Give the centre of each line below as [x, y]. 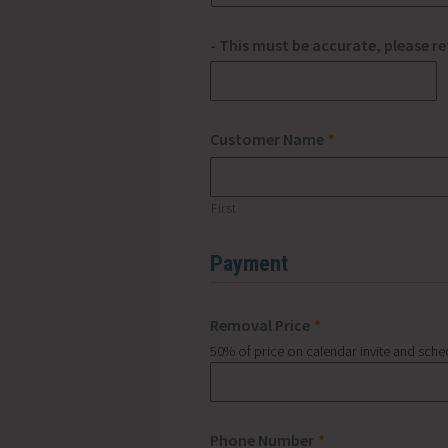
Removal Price [260, 324]
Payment [249, 262]
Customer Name [267, 138]
